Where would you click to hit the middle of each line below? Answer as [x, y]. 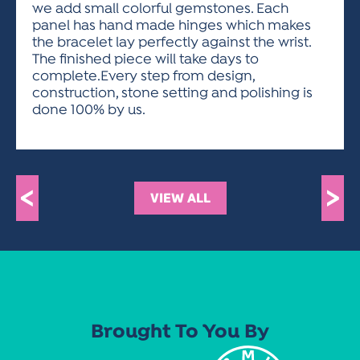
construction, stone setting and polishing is [172, 94]
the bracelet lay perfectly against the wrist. [172, 43]
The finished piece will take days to [145, 60]
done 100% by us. [89, 110]
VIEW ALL [180, 198]
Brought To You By [180, 333]
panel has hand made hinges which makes [172, 26]
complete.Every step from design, [143, 77]
